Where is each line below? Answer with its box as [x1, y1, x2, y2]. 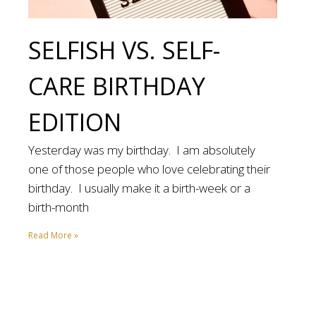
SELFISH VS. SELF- [28, 34, 220, 67]
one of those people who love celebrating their [28, 161, 270, 178]
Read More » [28, 229, 78, 242]
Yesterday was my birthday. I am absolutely [28, 142, 255, 159]
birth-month [28, 199, 89, 216]
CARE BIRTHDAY [28, 70, 205, 103]
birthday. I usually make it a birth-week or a [28, 180, 250, 197]
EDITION [28, 106, 121, 139]
